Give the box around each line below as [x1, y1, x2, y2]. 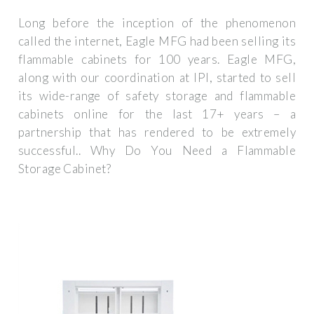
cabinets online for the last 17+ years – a [18, 107, 296, 122]
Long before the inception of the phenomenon [18, 15, 296, 31]
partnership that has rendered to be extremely [18, 125, 296, 140]
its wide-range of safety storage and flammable [18, 88, 296, 104]
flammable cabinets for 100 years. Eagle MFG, [18, 52, 296, 67]
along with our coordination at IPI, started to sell [18, 70, 296, 86]
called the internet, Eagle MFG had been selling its [18, 34, 296, 49]
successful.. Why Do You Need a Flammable [18, 143, 296, 158]
